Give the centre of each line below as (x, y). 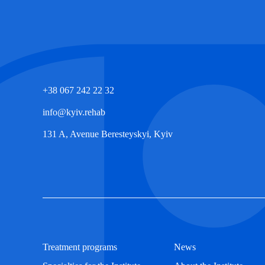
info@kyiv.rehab (74, 112)
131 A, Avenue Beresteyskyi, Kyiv (108, 134)
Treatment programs (80, 247)
